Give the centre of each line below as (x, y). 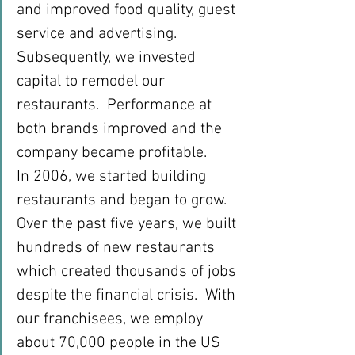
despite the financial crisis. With (128, 296)
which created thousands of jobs (128, 272)
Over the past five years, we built (128, 224)
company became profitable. (112, 153)
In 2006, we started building (113, 177)
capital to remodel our (93, 82)
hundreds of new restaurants (118, 248)
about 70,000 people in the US (120, 343)
